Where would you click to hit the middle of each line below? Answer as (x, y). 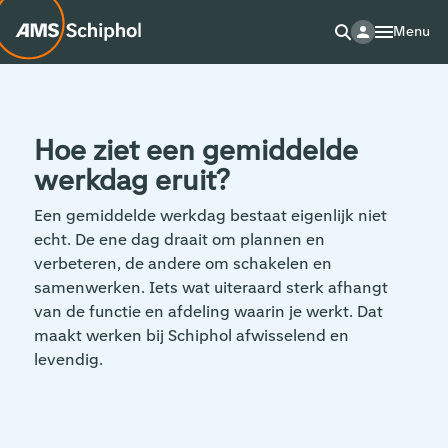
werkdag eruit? (131, 181)
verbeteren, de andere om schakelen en (182, 263)
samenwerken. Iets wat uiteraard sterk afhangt (210, 287)
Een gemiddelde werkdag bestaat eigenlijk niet (210, 215)
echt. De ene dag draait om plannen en (179, 239)
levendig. (68, 359)
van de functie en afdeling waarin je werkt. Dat (208, 311)
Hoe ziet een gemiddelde (195, 151)
